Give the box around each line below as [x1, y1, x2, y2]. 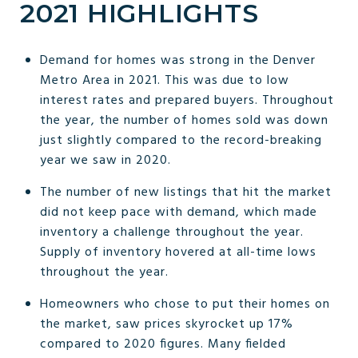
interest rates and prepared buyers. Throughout [39, 89, 334, 111]
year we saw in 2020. [39, 149, 171, 171]
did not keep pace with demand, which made [39, 201, 317, 223]
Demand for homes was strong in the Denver [39, 50, 316, 71]
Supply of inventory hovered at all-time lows [39, 241, 316, 263]
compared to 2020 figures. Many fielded [39, 333, 286, 355]
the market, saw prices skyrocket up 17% [39, 313, 293, 335]
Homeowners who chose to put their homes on [39, 293, 330, 315]
